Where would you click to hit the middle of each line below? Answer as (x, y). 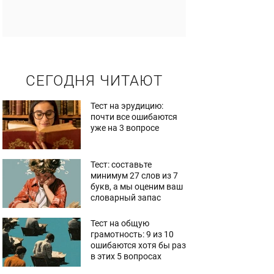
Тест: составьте (121, 165)
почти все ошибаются (134, 117)
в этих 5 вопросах (126, 256)
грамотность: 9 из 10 (132, 234)
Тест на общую (120, 223)
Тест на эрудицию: (127, 106)
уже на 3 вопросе (125, 128)
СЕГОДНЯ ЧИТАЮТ (94, 81)
